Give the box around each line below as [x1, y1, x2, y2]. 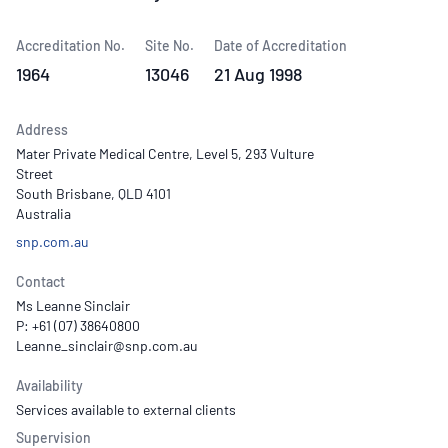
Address [16, 121, 68, 138]
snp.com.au [16, 233, 89, 250]
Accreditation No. [16, 37, 125, 54]
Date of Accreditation [214, 37, 347, 54]
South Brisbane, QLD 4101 [16, 185, 171, 202]
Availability [16, 377, 83, 394]
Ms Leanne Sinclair [16, 297, 130, 314]
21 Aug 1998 [214, 63, 302, 85]
